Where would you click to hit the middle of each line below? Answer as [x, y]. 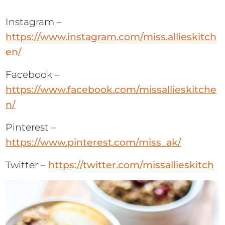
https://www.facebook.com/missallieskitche [111, 89]
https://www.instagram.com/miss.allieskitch [111, 37]
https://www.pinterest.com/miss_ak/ [94, 142]
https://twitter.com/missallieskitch [131, 165]
